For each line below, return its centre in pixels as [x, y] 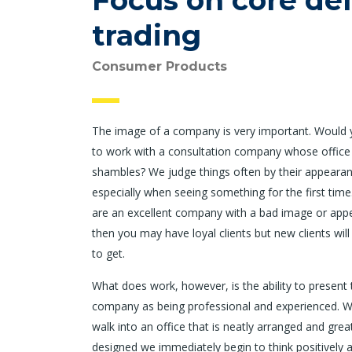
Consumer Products [159, 66]
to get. [108, 253]
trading [147, 35]
